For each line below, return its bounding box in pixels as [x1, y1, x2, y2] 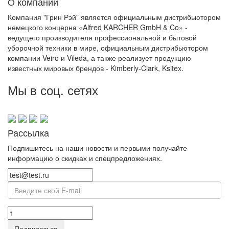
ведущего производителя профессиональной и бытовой [8, 32, 197, 43]
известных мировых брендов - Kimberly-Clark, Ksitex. [8, 63, 184, 74]
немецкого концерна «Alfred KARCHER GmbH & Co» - [8, 22, 188, 33]
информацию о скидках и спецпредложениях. [8, 152, 162, 163]
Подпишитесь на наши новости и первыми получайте [8, 142, 187, 153]
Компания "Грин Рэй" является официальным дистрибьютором [8, 12, 221, 22]
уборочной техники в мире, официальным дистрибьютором [8, 42, 208, 53]
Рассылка [8, 125, 49, 139]
